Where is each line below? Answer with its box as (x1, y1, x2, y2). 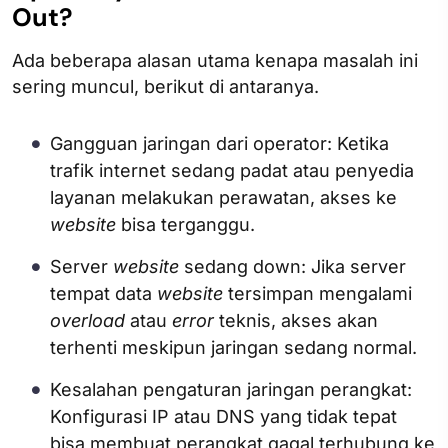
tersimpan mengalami (223, 282, 412, 304)
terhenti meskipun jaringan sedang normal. (50, 336, 417, 358)
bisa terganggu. (116, 213, 255, 235)
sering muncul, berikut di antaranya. (12, 75, 319, 97)
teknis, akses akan (214, 309, 378, 331)
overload (50, 309, 125, 331)
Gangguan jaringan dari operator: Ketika (50, 132, 389, 154)
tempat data (50, 282, 157, 304)
